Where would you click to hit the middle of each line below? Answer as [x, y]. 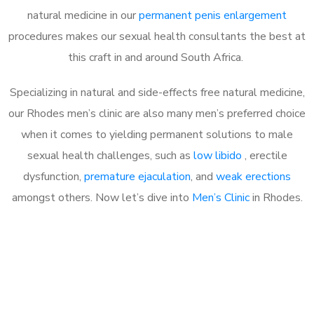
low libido [219, 155]
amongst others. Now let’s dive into [102, 197]
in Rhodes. [276, 197]
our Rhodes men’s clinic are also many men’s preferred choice [157, 113]
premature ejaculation [137, 176]
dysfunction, [54, 176]
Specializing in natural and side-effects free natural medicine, [157, 92]
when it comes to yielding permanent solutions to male [157, 134]
